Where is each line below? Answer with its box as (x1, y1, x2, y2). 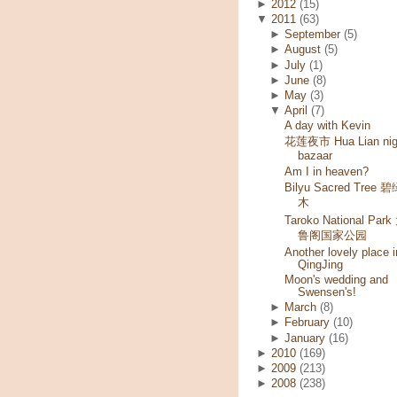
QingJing (297, 258, 343, 271)
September (284, 28, 341, 42)
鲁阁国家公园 (297, 229, 367, 242)
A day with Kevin (284, 120, 370, 133)
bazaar (297, 150, 332, 163)
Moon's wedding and (284, 274, 388, 287)
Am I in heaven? (284, 165, 369, 178)
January (284, 331, 326, 345)
